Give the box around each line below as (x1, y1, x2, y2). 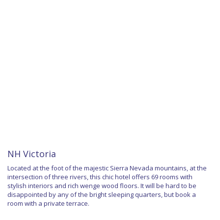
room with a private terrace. (7, 199, 89, 208)
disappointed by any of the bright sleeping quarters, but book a (7, 190, 196, 199)
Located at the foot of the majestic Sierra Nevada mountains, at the (7, 164, 207, 173)
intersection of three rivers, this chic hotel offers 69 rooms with (7, 172, 192, 182)
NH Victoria (7, 148, 56, 160)
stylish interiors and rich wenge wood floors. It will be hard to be (7, 181, 196, 191)
